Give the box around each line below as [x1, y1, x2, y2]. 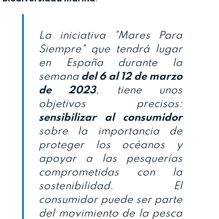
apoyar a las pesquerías [39, 153, 182, 165]
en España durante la [39, 58, 182, 69]
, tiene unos [96, 85, 183, 96]
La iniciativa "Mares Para [39, 30, 182, 42]
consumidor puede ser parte [39, 195, 182, 206]
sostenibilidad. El [39, 181, 182, 192]
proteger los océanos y [39, 140, 182, 151]
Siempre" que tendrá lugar [39, 44, 182, 55]
